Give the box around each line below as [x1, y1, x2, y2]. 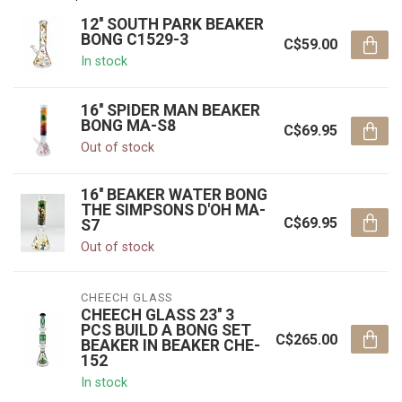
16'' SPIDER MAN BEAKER [81, 101, 260, 119]
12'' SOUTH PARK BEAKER [81, 15, 264, 33]
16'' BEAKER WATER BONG [81, 186, 267, 204]
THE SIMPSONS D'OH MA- [81, 201, 266, 219]
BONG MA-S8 [81, 117, 176, 135]
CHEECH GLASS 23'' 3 [81, 306, 234, 324]
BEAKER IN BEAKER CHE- [81, 336, 260, 354]
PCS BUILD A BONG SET [81, 321, 251, 339]
